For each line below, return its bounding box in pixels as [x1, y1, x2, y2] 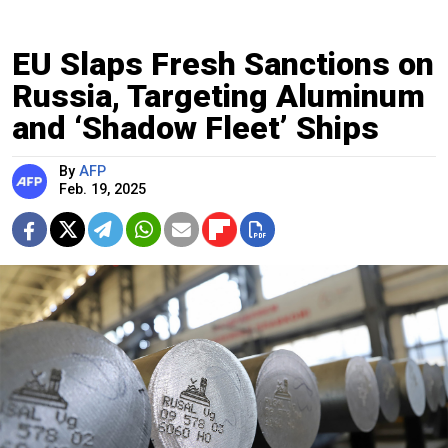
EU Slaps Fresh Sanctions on [12, 45, 434, 84]
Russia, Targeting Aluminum [12, 77, 425, 116]
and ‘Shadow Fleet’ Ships [12, 109, 379, 148]
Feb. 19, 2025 [59, 181, 146, 199]
